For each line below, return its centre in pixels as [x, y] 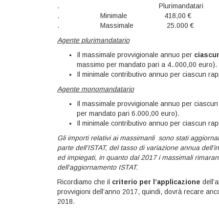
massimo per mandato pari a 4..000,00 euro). [147, 65]
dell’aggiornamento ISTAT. [98, 167]
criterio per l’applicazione [156, 182]
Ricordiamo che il [85, 182]
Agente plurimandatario [93, 40]
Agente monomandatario [96, 89]
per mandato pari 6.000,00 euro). [128, 113]
